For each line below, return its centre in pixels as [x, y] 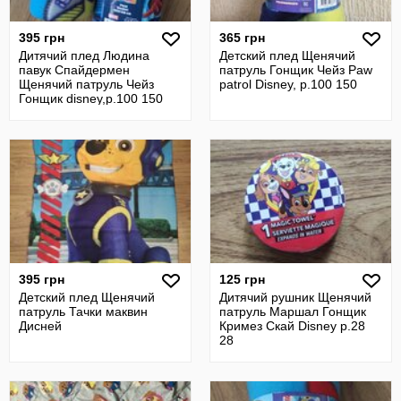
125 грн [242, 279]
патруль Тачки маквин [83, 311]
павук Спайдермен [74, 70]
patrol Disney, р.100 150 [288, 84]
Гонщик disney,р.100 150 [91, 98]
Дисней [40, 326]
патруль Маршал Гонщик [293, 311]
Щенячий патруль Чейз [86, 84]
